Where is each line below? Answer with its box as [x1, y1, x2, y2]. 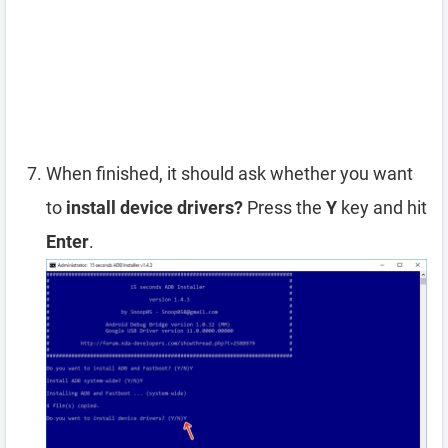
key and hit [337, 197, 427, 219]
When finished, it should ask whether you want [46, 163, 413, 185]
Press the [243, 197, 326, 219]
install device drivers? [66, 197, 243, 219]
